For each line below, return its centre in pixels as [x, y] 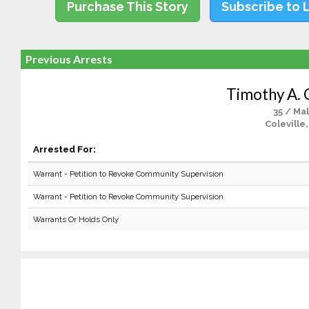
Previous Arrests [69, 59]
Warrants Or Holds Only [76, 219]
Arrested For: [64, 149]
